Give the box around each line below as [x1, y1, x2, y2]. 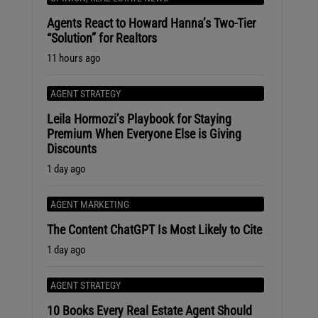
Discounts [46, 141, 97, 156]
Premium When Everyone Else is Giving [46, 126, 241, 141]
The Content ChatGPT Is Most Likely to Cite [46, 222, 262, 237]
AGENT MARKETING [50, 199, 129, 210]
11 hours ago [46, 52, 101, 65]
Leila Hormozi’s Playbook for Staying [46, 111, 231, 126]
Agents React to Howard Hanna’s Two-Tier [46, 16, 256, 31]
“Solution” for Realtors [46, 31, 157, 45]
